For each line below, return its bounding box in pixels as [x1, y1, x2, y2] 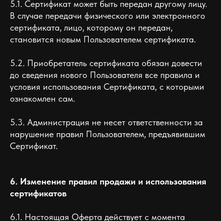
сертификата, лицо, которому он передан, [10, 22, 173, 33]
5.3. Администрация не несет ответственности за [10, 117, 203, 127]
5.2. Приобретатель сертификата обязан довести [10, 58, 202, 68]
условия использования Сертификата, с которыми [10, 81, 204, 92]
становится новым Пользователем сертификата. [10, 34, 196, 44]
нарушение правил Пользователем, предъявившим [10, 129, 205, 139]
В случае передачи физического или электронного [10, 10, 205, 21]
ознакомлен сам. [10, 93, 75, 104]
